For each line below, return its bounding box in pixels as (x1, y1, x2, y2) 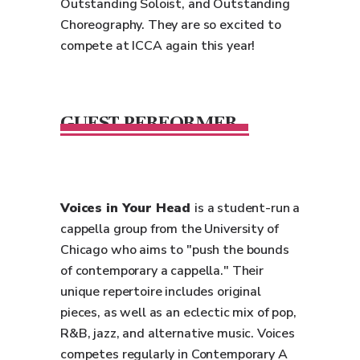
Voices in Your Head (60, 199, 194, 217)
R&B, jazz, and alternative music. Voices (60, 325, 296, 342)
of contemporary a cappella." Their (60, 262, 264, 280)
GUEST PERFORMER (60, 110, 237, 134)
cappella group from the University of (60, 220, 279, 238)
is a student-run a (194, 199, 301, 217)
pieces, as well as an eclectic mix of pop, (60, 304, 297, 321)
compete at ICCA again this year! (60, 37, 256, 55)
